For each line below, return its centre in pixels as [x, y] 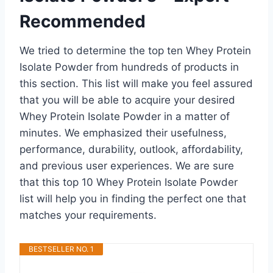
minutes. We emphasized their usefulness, [123, 133]
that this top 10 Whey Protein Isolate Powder [129, 182]
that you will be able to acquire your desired [127, 100]
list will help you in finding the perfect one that [133, 198]
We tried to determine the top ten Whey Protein [135, 50]
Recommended [83, 21]
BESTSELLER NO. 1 [61, 249]
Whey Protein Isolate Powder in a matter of [125, 116]
